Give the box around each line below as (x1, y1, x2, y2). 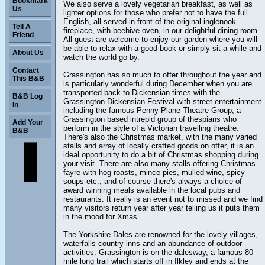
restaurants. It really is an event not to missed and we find (63, 194, 263, 203)
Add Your (12, 118, 43, 127)
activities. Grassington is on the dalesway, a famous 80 (63, 247, 253, 257)
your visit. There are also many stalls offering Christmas (63, 159, 256, 168)
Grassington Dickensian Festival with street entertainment (63, 96, 261, 106)
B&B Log (12, 92, 43, 101)
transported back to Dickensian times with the (63, 88, 220, 97)
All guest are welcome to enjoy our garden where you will (63, 34, 257, 44)
